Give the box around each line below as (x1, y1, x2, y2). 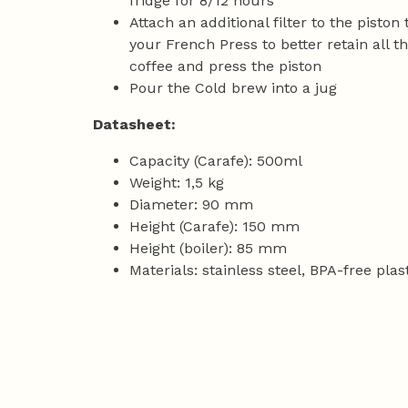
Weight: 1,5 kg (129, 174, 224, 192)
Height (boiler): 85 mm (129, 240, 287, 258)
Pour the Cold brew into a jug (129, 79, 337, 97)
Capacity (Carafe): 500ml (129, 152, 302, 170)
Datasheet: (93, 116, 176, 134)
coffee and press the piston (129, 57, 321, 76)
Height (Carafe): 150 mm (129, 218, 300, 236)
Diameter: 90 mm (129, 196, 253, 214)
